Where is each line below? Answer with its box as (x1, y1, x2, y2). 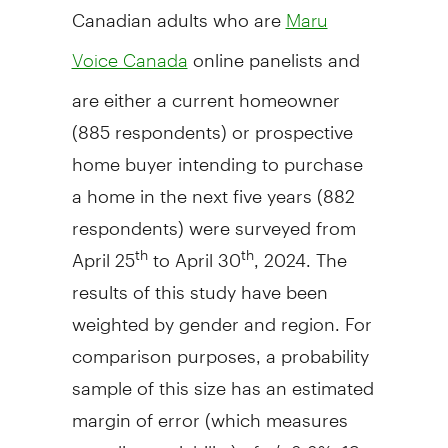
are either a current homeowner (71, 71, 340, 111)
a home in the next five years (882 (71, 167, 355, 207)
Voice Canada (71, 48, 188, 71)
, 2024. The (253, 231, 347, 271)
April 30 (174, 231, 241, 271)
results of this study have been (71, 263, 328, 303)
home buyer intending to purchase (71, 135, 363, 175)
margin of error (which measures (71, 391, 348, 431)
